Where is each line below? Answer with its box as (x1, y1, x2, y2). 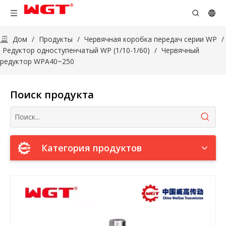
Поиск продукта (10, 88, 94, 101)
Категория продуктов (41, 142, 142, 154)
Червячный (161, 45, 199, 55)
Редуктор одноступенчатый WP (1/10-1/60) (3, 45, 150, 55)
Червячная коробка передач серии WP (84, 34, 217, 44)
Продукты (39, 34, 73, 44)
